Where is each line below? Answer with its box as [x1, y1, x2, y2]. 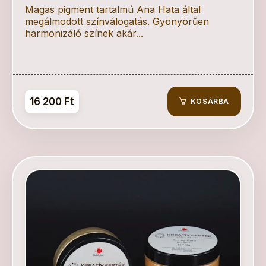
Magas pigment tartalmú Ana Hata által [25, 4, 201, 15]
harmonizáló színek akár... [25, 27, 143, 39]
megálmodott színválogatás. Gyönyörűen [25, 15, 209, 27]
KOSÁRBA [188, 97, 229, 106]
